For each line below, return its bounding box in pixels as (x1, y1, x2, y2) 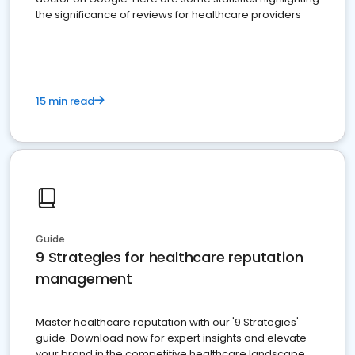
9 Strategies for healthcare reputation (36, 247, 303, 268)
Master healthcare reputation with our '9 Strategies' (36, 315, 299, 330)
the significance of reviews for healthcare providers (36, 7, 301, 23)
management (36, 269, 132, 289)
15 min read (36, 94, 94, 109)
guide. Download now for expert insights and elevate (36, 330, 307, 346)
